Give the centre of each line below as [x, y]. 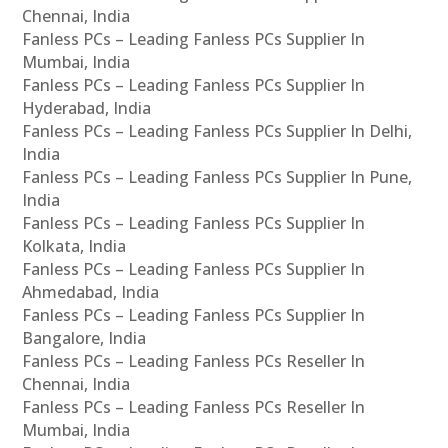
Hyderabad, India [87, 108]
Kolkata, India [74, 246]
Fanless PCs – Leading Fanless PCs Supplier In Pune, [217, 177]
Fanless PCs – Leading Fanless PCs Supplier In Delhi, [217, 131]
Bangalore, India [84, 338]
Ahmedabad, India [91, 292]
